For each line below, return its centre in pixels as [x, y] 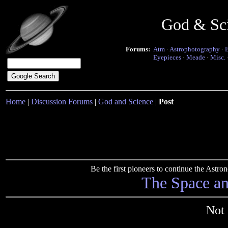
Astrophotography [195, 49]
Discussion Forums [62, 102]
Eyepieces [167, 57]
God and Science [126, 102]
